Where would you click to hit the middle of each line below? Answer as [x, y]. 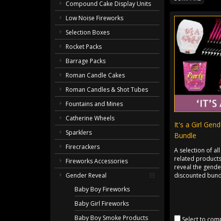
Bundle [185, 135]
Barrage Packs [86, 61]
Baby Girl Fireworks [102, 204]
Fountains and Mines [94, 104]
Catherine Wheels [90, 118]
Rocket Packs [84, 47]
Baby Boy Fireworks [102, 189]
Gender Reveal [86, 176]
